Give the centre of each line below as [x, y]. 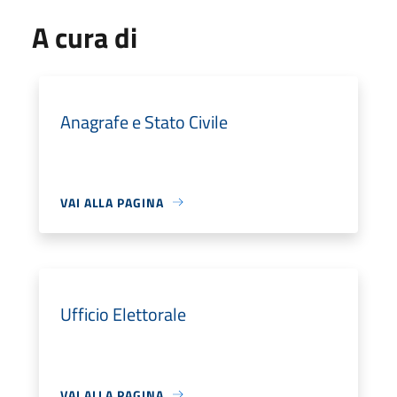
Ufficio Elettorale [123, 314]
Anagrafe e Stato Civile [144, 121]
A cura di [85, 37]
